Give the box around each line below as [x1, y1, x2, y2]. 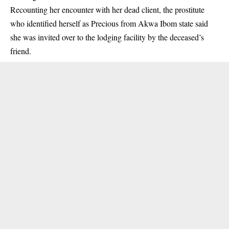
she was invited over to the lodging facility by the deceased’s [10, 32, 204, 42]
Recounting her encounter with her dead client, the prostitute [10, 4, 204, 15]
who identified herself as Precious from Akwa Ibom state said [10, 18, 208, 29]
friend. [10, 45, 31, 56]
